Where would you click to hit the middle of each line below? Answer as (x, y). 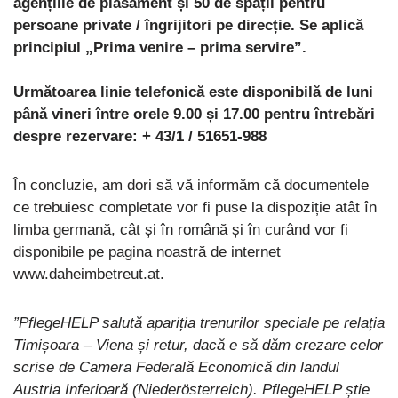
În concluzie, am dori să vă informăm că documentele (191, 185)
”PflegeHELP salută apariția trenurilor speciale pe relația (199, 322)
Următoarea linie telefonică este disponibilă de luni (193, 92)
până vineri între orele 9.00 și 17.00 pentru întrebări (194, 114)
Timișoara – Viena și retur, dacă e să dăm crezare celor (198, 345)
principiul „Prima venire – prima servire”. (160, 47)
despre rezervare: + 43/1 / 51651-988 (140, 136)
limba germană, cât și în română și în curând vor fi (181, 229)
